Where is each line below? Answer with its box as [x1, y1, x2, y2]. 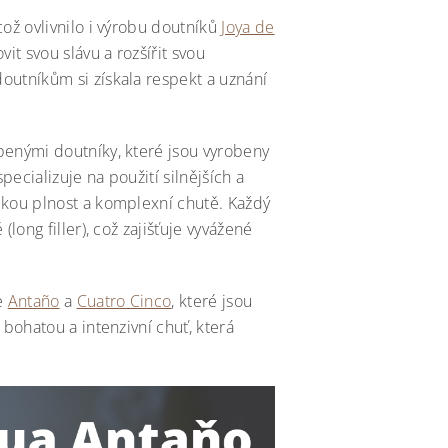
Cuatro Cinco [76, 290, 172, 312]
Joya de [221, 16, 275, 38]
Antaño [7, 290, 60, 312]
